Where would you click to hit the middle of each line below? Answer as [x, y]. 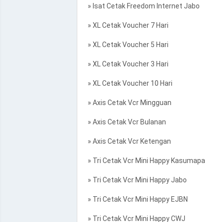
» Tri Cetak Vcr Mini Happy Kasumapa [145, 161]
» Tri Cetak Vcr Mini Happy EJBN [136, 199]
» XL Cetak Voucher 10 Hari [128, 83]
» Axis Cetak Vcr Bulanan [125, 122]
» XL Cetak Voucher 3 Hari [126, 64]
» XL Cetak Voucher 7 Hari [126, 25]
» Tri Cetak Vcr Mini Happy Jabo [136, 180]
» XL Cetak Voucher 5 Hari [126, 45]
